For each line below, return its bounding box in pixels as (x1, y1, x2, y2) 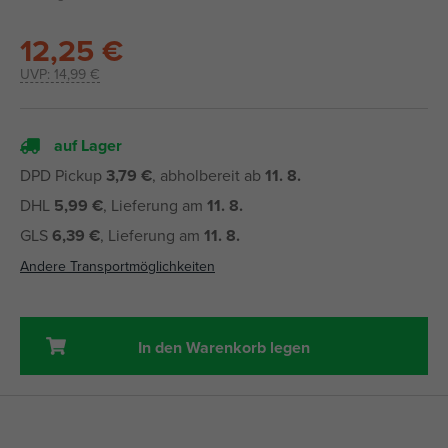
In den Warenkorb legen (138, 335, 310, 359)
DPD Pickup (20, 164, 106, 187)
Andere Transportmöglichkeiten (20, 256, 215, 277)
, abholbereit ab (152, 164, 265, 187)
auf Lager (50, 134, 122, 158)
